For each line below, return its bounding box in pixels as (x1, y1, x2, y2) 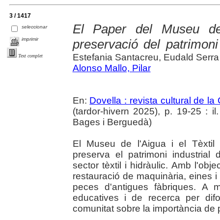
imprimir (22, 36, 39, 42)
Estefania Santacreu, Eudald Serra (72, 52, 219, 63)
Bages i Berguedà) (72, 117, 154, 128)
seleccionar (22, 24, 48, 29)
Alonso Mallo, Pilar (72, 63, 151, 74)
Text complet (18, 53, 43, 58)
